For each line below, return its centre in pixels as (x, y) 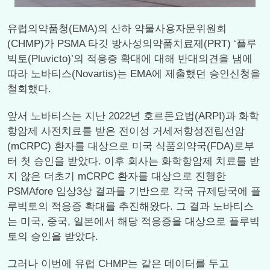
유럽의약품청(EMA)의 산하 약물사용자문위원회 (117, 29)
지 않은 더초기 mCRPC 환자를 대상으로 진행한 (117, 176)
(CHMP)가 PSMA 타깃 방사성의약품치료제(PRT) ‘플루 (132, 44)
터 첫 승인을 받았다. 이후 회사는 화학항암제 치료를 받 (133, 161)
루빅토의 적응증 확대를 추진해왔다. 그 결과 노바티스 (130, 206)
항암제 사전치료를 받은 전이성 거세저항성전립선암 (126, 131)
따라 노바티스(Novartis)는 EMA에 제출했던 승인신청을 (134, 74)
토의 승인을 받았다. (53, 237)
